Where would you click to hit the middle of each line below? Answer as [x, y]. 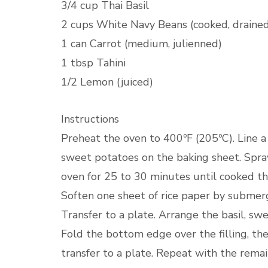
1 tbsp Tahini [93, 63]
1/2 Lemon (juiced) [107, 82]
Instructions [90, 119]
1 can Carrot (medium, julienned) [141, 44]
